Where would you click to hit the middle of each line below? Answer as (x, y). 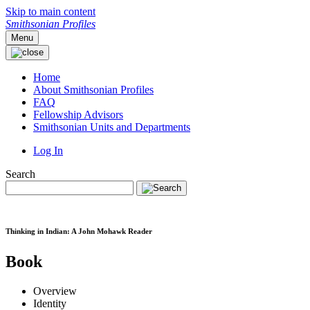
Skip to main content (51, 11)
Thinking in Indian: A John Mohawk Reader (79, 231)
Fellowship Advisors (78, 115)
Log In (48, 151)
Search (20, 174)
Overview (55, 291)
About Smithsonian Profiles (93, 90)
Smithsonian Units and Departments (112, 127)
